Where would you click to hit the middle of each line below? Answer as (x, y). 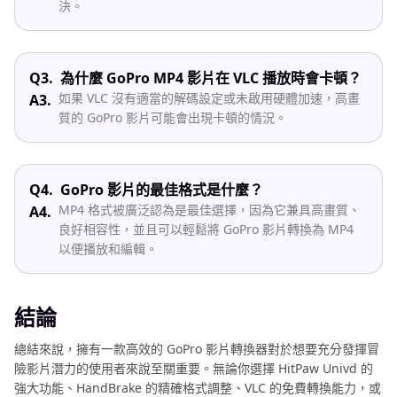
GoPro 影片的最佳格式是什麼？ (162, 190)
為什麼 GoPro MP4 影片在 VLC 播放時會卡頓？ (211, 78)
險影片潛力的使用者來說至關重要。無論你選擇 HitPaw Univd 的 (194, 369)
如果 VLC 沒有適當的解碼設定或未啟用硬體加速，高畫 (209, 98)
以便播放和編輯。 (108, 249)
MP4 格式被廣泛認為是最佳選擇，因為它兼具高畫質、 (210, 210)
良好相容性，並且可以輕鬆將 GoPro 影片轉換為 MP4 (206, 230)
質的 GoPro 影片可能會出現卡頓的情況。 (173, 118)
